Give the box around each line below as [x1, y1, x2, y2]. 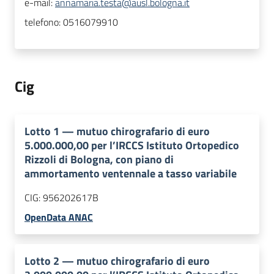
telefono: [24, 15, 63, 30]
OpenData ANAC [24, 210, 93, 225]
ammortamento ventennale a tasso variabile [24, 165, 237, 182]
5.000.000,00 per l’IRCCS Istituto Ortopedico [24, 137, 239, 154]
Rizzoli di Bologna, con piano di [24, 151, 174, 168]
